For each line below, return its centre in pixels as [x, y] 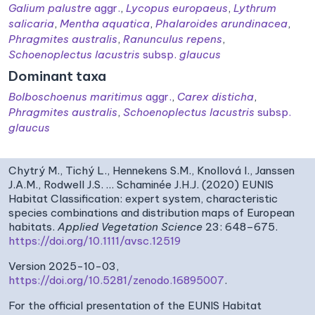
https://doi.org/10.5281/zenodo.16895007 [116, 280]
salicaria [31, 23]
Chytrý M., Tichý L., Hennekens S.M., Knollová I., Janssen [152, 170]
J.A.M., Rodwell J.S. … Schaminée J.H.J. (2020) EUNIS [141, 184]
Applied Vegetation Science [130, 226]
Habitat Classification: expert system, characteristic [143, 198]
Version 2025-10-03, [64, 266]
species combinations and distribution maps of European [152, 212]
